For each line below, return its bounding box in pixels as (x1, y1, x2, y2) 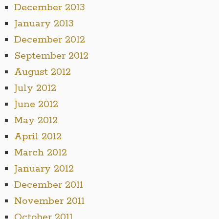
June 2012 (14, 98, 58, 110)
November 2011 (14, 195, 85, 207)
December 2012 (14, 33, 85, 46)
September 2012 (14, 49, 88, 62)
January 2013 (14, 17, 74, 30)
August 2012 (14, 66, 71, 78)
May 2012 (14, 114, 58, 127)
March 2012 (14, 146, 67, 159)
